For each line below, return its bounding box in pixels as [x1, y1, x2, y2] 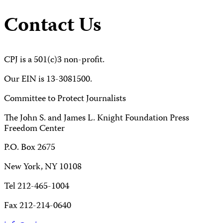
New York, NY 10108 [4, 160, 82, 175]
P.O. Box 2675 [4, 141, 55, 156]
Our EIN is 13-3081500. [4, 72, 92, 87]
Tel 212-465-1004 [4, 180, 69, 195]
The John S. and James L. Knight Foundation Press [4, 111, 189, 126]
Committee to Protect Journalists [4, 92, 126, 107]
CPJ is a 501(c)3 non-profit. [4, 53, 105, 68]
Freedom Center [4, 121, 65, 136]
